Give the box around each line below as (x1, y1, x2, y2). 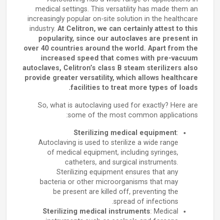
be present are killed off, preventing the (53, 188, 178, 196)
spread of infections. (113, 197, 178, 206)
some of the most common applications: (68, 111, 198, 119)
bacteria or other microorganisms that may (40, 178, 178, 186)
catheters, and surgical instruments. (65, 158, 178, 166)
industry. (29, 25, 57, 33)
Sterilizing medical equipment (74, 129, 177, 137)
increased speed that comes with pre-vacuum (41, 54, 198, 62)
